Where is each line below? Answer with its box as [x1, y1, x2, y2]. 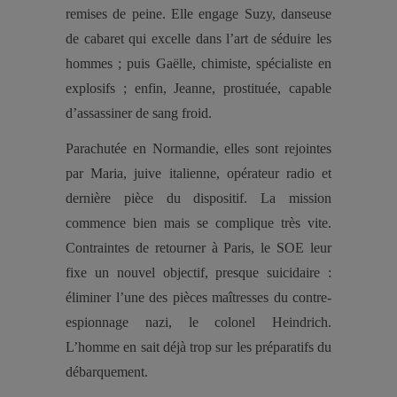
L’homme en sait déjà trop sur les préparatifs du [66, 339, 331, 354]
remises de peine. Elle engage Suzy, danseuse [66, 6, 331, 21]
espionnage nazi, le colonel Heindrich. [66, 315, 331, 330]
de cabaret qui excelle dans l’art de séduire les [66, 31, 331, 46]
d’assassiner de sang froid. [66, 105, 212, 121]
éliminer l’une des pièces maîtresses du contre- [66, 290, 331, 305]
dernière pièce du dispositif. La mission [66, 191, 331, 206]
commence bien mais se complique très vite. [66, 215, 331, 230]
